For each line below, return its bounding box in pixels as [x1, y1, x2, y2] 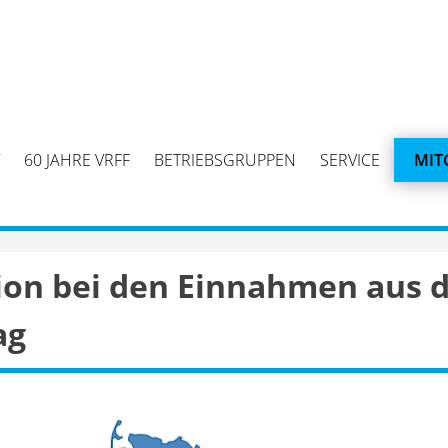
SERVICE [320, 149, 380, 171]
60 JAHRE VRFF [24, 149, 130, 171]
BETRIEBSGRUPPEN [154, 149, 296, 171]
